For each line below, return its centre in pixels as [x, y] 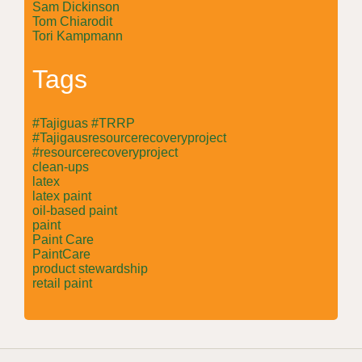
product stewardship [90, 268]
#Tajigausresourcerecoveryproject [129, 137]
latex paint [62, 196]
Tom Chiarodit [72, 21]
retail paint [62, 283]
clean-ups [61, 166]
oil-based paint [75, 210]
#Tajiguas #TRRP [84, 123]
